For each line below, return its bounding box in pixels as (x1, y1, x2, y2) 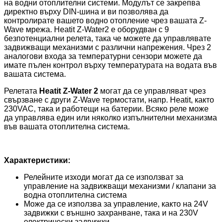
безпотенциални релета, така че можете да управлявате (4, 34, 211, 43)
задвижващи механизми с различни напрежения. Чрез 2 (4, 43, 211, 52)
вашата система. (4, 70, 66, 79)
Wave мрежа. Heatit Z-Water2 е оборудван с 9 (4, 25, 169, 34)
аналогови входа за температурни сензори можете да (4, 52, 202, 61)
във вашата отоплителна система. (4, 122, 130, 131)
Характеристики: (4, 156, 70, 165)
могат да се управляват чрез (98, 87, 206, 96)
